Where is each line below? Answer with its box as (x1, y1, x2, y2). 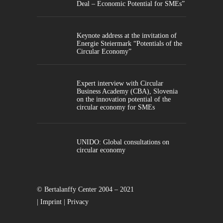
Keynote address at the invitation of (77, 31, 177, 39)
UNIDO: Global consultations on (77, 138, 169, 146)
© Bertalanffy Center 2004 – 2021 (37, 185, 134, 193)
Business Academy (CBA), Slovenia (77, 87, 178, 95)
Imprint (40, 198, 62, 206)
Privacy (67, 198, 89, 206)
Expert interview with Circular (77, 79, 163, 87)
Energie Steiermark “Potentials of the (77, 39, 182, 47)
